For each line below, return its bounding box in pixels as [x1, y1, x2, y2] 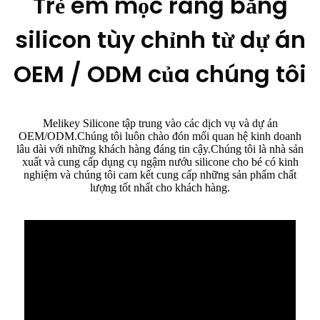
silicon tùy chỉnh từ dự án [14, 24, 306, 56]
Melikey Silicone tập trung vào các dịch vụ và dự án [42, 117, 278, 130]
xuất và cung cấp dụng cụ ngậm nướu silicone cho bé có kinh [21, 156, 299, 169]
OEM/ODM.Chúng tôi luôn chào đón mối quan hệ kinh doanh [19, 130, 301, 143]
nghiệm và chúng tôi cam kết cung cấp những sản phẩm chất [24, 169, 296, 181]
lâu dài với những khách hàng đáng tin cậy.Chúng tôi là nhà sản [16, 143, 304, 156]
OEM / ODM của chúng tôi [14, 58, 306, 91]
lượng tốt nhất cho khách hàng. [90, 181, 230, 194]
